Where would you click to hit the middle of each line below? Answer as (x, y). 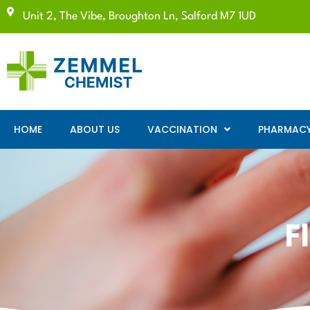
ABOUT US (95, 130)
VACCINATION (182, 130)
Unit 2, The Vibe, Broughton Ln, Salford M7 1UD (139, 17)
